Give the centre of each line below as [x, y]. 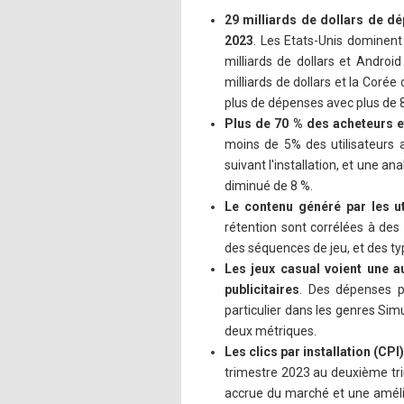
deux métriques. [271, 331]
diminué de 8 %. [269, 186]
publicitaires [262, 289]
